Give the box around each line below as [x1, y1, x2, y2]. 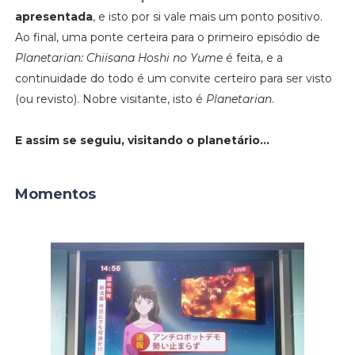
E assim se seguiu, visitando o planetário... [14, 132, 269, 147]
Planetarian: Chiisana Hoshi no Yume [14, 50, 223, 65]
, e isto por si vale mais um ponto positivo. [92, 9, 323, 24]
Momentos [14, 185, 96, 203]
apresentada [14, 9, 93, 24]
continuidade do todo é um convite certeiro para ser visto [14, 71, 332, 86]
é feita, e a [222, 50, 283, 65]
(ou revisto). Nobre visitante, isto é [14, 91, 206, 106]
